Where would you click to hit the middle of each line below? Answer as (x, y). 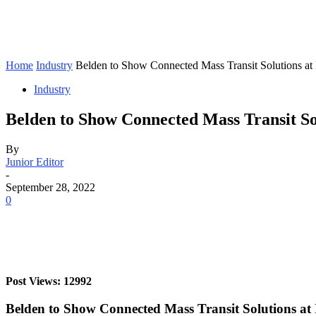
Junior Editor (35, 162)
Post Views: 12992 (49, 281)
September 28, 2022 (50, 187)
